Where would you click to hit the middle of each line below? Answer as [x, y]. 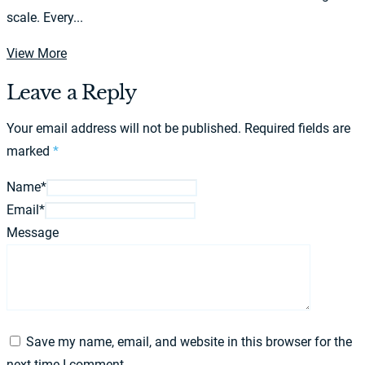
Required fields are [297, 128]
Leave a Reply [72, 92]
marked [30, 151]
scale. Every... [45, 17]
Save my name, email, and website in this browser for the [189, 341]
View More [37, 53]
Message [33, 232]
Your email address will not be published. [124, 128]
